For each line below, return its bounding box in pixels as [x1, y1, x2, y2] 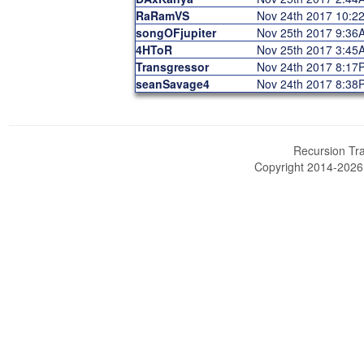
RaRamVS [135, 7, 189, 24]
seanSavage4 [135, 76, 210, 92]
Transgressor [135, 58, 209, 75]
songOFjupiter [135, 24, 216, 41]
